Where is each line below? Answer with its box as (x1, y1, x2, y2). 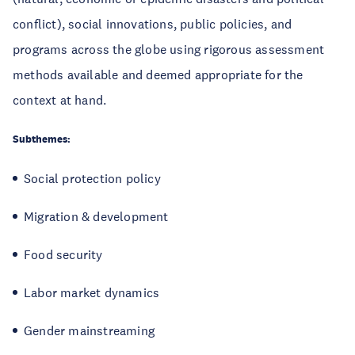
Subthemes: (13, 132, 71, 146)
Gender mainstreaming (24, 323, 155, 338)
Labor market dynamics (24, 284, 160, 300)
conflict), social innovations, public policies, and (13, 16, 292, 32)
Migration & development (24, 208, 169, 224)
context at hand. (13, 92, 107, 108)
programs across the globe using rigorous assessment (13, 41, 325, 57)
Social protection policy (24, 170, 161, 186)
